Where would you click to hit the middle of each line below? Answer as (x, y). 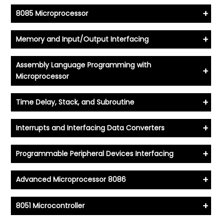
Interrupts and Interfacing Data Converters (90, 128)
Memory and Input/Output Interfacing (83, 39)
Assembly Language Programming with (84, 65)
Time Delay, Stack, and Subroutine (75, 102)
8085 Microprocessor (52, 14)
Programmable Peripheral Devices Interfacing (95, 154)
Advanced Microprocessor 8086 (71, 180)
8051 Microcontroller (51, 205)
